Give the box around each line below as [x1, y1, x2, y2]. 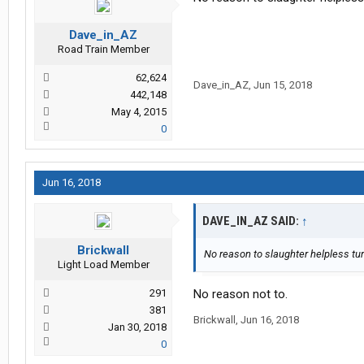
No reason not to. [193, 287, 288, 302]
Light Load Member [57, 258, 149, 271]
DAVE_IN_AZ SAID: [202, 214, 301, 229]
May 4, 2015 [111, 106, 167, 119]
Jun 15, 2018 [253, 79, 312, 92]
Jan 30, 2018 [108, 321, 167, 334]
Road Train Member [57, 43, 149, 56]
